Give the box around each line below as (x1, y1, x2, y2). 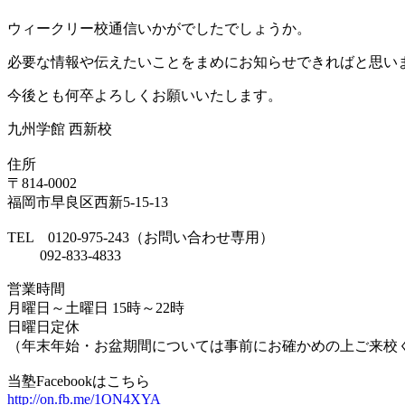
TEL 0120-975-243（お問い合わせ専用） (7, 230, 274, 246)
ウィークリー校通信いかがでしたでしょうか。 (7, 21, 311, 37)
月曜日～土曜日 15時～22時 (7, 300, 184, 316)
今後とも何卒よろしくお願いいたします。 (7, 88, 282, 104)
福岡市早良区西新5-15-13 (7, 194, 168, 211)
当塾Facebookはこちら (7, 373, 150, 390)
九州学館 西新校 (7, 121, 112, 137)
